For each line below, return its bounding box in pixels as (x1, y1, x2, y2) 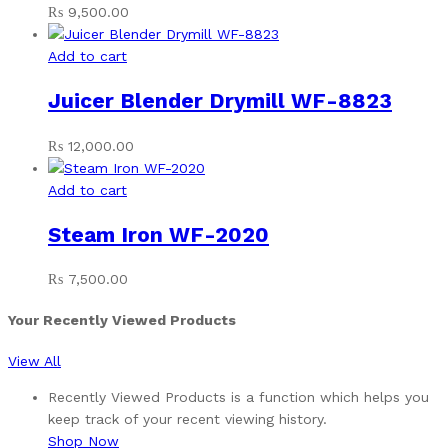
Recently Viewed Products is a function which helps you (48, 388, 429, 405)
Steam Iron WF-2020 (48, 221, 269, 247)
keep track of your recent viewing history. (48, 410, 327, 427)
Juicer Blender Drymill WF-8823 (48, 88, 392, 114)
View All (8, 352, 61, 369)
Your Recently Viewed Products (8, 311, 236, 328)
